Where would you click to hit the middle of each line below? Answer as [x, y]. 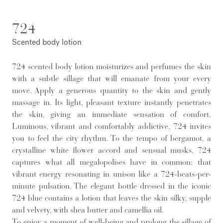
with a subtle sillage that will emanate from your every [111, 78]
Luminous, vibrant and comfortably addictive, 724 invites [111, 126]
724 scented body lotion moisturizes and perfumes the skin [111, 66]
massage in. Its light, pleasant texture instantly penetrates [111, 102]
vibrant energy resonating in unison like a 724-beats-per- [111, 174]
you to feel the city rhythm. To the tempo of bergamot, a [111, 138]
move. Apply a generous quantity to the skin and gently [111, 90]
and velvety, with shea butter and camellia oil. [88, 210]
